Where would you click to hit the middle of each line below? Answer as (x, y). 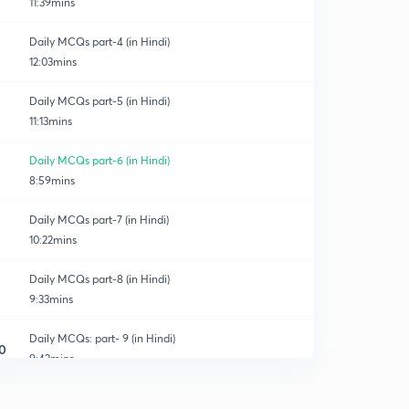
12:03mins (53, 62)
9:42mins (52, 358)
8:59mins (52, 180)
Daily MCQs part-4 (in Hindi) (100, 42)
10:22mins (53, 240)
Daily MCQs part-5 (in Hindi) (100, 101)
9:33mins (51, 299)
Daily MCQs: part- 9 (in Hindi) (102, 338)
